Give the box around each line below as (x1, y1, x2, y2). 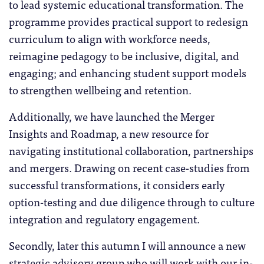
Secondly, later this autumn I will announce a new (9, 236, 246, 255)
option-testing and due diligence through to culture (9, 193, 255, 211)
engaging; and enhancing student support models (9, 64, 246, 82)
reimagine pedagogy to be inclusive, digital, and (9, 47, 239, 65)
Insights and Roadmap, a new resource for (9, 124, 209, 143)
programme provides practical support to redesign (9, 12, 248, 31)
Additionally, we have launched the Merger (9, 107, 214, 126)
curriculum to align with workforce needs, (9, 29, 210, 48)
